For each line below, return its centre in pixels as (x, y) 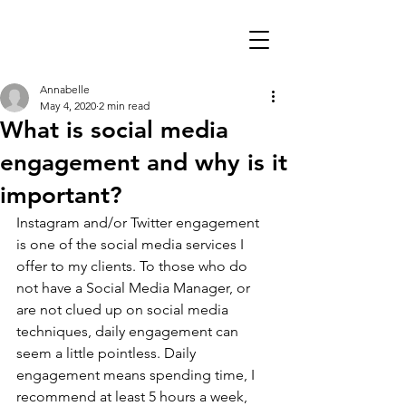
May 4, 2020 (68, 106)
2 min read (124, 106)
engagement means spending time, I (137, 375)
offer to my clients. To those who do (134, 266)
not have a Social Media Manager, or (135, 288)
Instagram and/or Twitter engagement (140, 222)
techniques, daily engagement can (129, 331)
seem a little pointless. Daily (108, 353)
